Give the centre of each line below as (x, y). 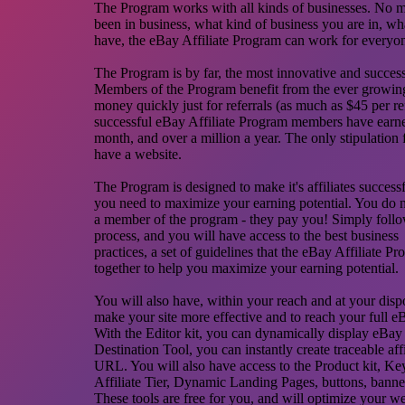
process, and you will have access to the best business (246, 235)
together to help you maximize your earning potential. (246, 268)
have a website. (138, 154)
